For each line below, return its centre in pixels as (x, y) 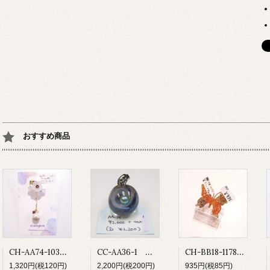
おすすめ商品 (46, 136)
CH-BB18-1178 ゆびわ (240, 252)
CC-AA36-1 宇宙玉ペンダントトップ (149, 252)
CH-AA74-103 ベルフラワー (63, 252)
